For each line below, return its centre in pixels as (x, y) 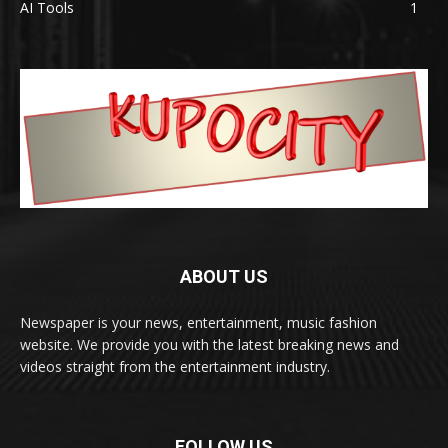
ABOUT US (224, 277)
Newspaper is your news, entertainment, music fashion (198, 323)
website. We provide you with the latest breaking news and (209, 345)
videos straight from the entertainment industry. (175, 367)
